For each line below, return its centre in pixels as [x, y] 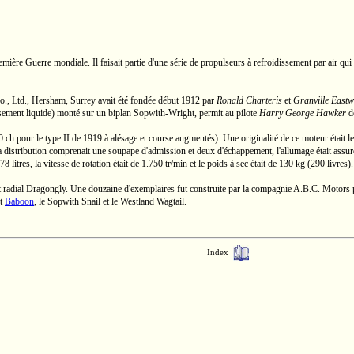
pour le [30, 138]
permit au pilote [228, 113]
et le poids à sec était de [233, 164]
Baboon [19, 201]
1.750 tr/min [164, 164]
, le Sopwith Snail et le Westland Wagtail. [110, 201]
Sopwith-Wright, [165, 113]
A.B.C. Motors [322, 189]
